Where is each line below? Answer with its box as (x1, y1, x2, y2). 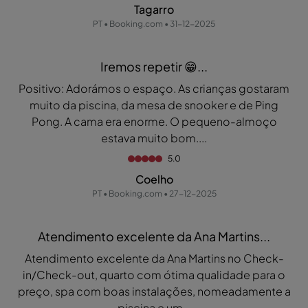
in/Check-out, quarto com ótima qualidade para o (23, 267, 285, 283)
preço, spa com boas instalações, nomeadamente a (17, 284, 291, 299)
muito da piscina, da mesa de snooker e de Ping (30, 98, 278, 113)
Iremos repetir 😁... (100, 58, 208, 75)
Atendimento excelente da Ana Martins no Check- (24, 251, 284, 266)
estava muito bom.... (101, 131, 207, 146)
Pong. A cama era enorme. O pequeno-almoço (31, 114, 277, 129)
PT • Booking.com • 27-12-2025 (91, 188, 217, 199)
